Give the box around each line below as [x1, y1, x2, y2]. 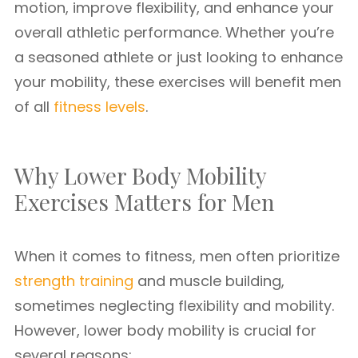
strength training [14, 271, 133, 291]
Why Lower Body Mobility [14, 161, 266, 190]
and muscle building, [133, 271, 284, 291]
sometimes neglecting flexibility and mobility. [14, 296, 334, 316]
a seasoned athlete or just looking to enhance [14, 47, 343, 67]
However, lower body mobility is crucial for [14, 320, 316, 340]
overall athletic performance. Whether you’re [14, 22, 334, 42]
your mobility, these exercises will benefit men [14, 72, 341, 92]
